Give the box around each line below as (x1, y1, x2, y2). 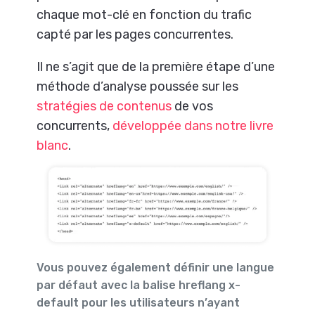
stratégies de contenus (37, 98, 172, 114)
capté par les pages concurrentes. (37, 26, 234, 42)
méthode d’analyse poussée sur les (37, 78, 239, 94)
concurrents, (37, 117, 113, 134)
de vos (172, 98, 214, 114)
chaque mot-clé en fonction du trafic (37, 6, 252, 22)
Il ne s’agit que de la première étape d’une (37, 58, 276, 75)
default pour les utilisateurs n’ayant (37, 295, 240, 309)
